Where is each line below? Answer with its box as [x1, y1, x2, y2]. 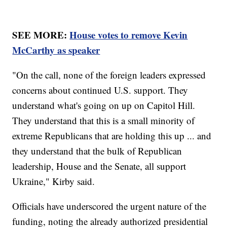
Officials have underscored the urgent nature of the [12, 200, 207, 213]
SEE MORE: [12, 28, 70, 42]
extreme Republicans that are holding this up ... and [12, 129, 212, 142]
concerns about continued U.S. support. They [12, 84, 188, 97]
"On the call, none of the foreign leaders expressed [12, 68, 206, 82]
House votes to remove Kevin [69, 28, 188, 42]
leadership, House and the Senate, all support [12, 160, 186, 173]
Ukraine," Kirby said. [12, 175, 101, 188]
